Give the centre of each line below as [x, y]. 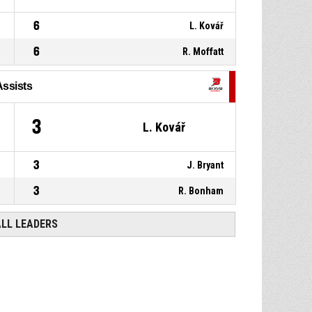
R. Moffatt [203, 51]
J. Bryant [205, 165]
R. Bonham [201, 190]
